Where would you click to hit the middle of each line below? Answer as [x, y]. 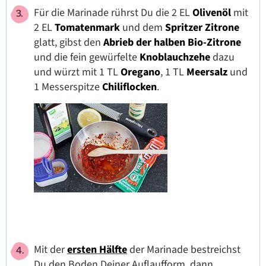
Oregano [140, 72]
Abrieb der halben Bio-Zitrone [172, 42]
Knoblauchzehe [175, 57]
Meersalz [207, 72]
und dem [142, 27]
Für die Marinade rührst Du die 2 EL [113, 12]
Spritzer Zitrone [202, 27]
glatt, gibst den [69, 42]
